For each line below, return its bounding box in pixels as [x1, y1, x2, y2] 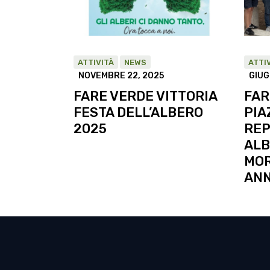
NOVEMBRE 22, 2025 [78, 71, 164, 81]
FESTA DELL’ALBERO [74, 104, 203, 121]
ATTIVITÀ [78, 57, 114, 67]
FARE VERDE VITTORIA [74, 87, 217, 104]
